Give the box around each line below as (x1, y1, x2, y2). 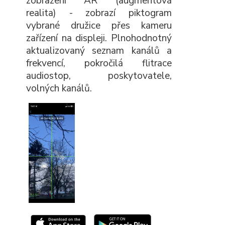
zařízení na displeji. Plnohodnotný (26, 32, 172, 45)
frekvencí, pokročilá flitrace (26, 57, 172, 70)
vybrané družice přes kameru (26, 19, 172, 33)
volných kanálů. (26, 82, 92, 95)
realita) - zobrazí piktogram (26, 7, 172, 20)
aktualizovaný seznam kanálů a (26, 44, 172, 58)
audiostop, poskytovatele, (26, 69, 172, 83)
